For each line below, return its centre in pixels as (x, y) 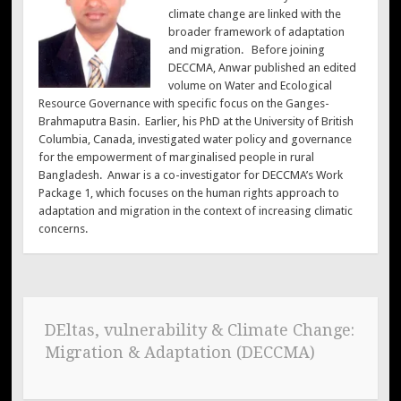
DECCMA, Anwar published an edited (262, 67)
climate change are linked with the (254, 13)
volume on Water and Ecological (250, 85)
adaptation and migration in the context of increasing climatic (196, 210)
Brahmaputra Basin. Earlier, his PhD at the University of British (196, 121)
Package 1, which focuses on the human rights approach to (189, 192)
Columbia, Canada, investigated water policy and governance (196, 139)
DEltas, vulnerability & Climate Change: (199, 330)
